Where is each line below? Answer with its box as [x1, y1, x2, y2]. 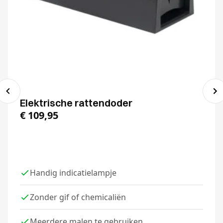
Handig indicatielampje [30, 167, 116, 179]
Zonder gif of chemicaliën [30, 192, 126, 203]
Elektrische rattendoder [20, 96, 132, 109]
